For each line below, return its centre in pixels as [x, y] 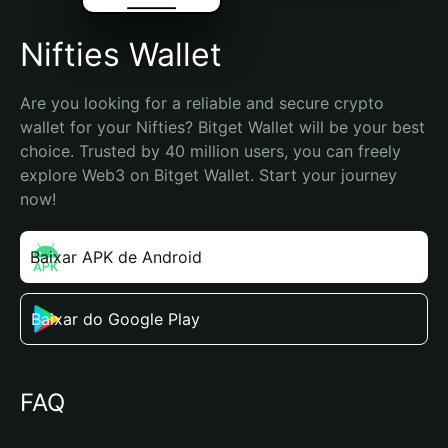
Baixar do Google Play [115, 319]
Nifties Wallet [121, 54]
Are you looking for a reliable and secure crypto [202, 103]
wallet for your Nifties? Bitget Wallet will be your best [222, 127]
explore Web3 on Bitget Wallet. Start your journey [208, 175]
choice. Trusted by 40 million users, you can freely [210, 151]
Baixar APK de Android [116, 257]
